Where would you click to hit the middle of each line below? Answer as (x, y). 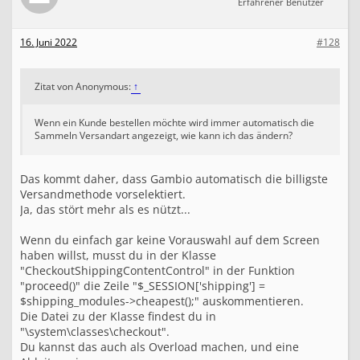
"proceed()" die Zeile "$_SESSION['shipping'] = (143, 286)
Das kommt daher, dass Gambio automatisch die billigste (174, 179)
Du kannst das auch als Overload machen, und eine (160, 347)
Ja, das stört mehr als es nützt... (105, 209)
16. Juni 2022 (49, 42)
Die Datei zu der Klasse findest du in (118, 316)
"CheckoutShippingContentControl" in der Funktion (157, 270)
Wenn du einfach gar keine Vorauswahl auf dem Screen (170, 240)
